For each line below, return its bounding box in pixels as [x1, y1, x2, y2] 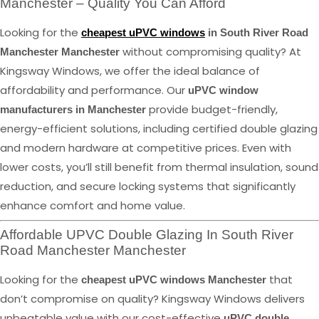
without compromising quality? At [120, 43, 301, 59]
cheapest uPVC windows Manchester [81, 273, 266, 286]
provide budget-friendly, [146, 101, 278, 117]
